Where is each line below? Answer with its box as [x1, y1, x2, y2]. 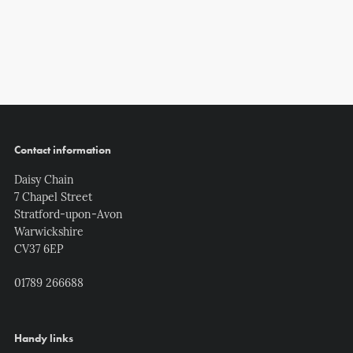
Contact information [14, 142, 111, 157]
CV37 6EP [14, 243, 63, 256]
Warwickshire [14, 226, 84, 239]
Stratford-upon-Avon [14, 209, 123, 221]
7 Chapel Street [14, 191, 92, 204]
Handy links [14, 330, 73, 345]
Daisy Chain [14, 174, 74, 187]
